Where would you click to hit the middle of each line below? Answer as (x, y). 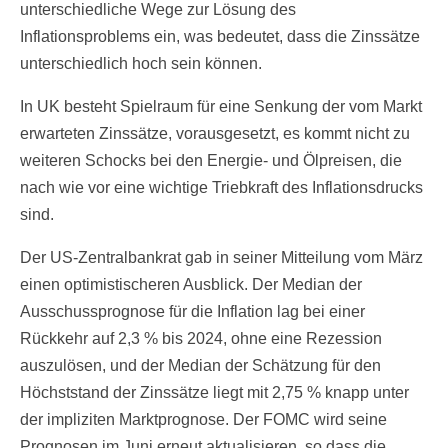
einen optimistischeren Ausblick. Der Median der (191, 285)
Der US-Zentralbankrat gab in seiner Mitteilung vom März (221, 258)
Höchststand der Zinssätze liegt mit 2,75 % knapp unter (214, 393)
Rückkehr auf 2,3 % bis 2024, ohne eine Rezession (201, 339)
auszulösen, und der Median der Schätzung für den (200, 366)
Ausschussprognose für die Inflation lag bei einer (192, 312)
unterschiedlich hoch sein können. (141, 64)
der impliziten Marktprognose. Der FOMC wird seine (203, 420)
